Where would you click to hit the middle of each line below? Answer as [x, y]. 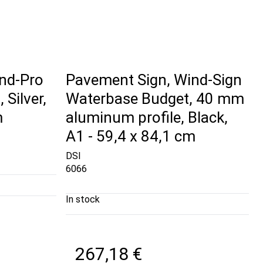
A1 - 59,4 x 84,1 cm [131, 136]
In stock [83, 200]
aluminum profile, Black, [147, 117]
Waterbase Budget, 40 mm [155, 98]
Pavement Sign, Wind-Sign [154, 80]
